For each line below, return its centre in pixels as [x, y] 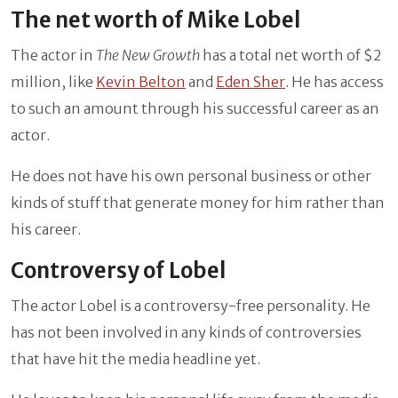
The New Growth [149, 56]
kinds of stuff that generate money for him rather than [198, 203]
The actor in [53, 56]
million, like [53, 82]
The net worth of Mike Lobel [155, 20]
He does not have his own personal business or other [191, 176]
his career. [46, 230]
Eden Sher [251, 82]
